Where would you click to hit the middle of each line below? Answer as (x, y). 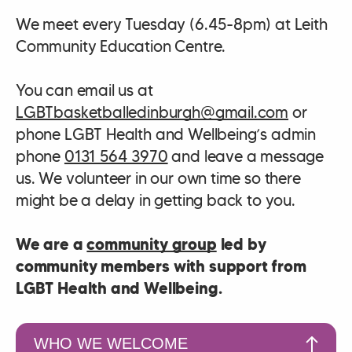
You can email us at (84, 90)
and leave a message (246, 156)
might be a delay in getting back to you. (156, 200)
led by (241, 244)
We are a (51, 244)
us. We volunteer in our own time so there (158, 178)
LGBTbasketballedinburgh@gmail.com (152, 112)
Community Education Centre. (121, 46)
